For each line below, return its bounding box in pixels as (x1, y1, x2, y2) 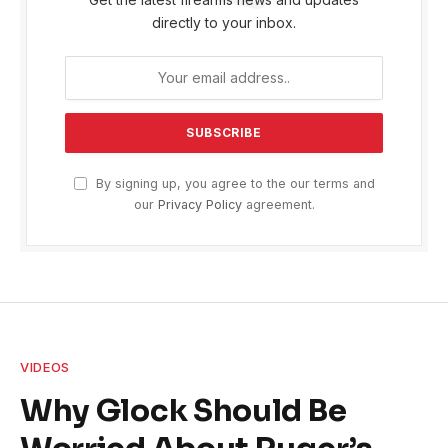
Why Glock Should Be (20, 390, 347, 430)
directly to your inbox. (152, 13, 296, 31)
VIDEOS (20, 358, 70, 375)
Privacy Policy (157, 196, 242, 212)
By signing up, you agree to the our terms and (91, 175, 375, 191)
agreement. (241, 196, 315, 212)
